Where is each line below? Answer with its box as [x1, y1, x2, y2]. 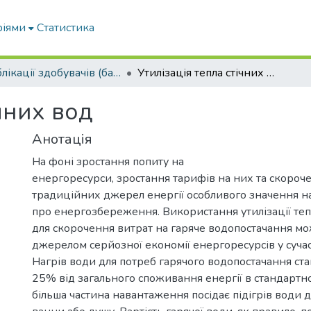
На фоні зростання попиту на [32, 154, 184, 169]
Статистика [37, 20, 95, 35]
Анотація [32, 130, 92, 149]
